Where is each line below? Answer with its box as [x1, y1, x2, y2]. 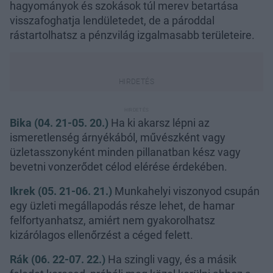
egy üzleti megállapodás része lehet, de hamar [10, 199, 235, 212]
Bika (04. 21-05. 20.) [10, 116, 111, 129]
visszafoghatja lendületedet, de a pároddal [10, 13, 214, 27]
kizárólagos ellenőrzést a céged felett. [10, 228, 193, 241]
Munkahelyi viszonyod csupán [115, 184, 260, 197]
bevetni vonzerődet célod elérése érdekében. [10, 160, 227, 173]
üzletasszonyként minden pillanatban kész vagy [10, 145, 241, 158]
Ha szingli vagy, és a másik [108, 252, 236, 266]
